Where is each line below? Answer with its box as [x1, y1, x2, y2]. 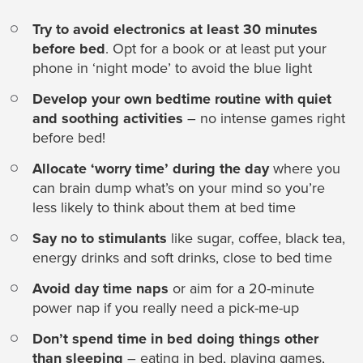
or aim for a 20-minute [169, 280, 314, 298]
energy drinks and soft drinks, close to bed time [32, 249, 336, 267]
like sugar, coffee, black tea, [167, 229, 345, 248]
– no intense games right [183, 109, 345, 128]
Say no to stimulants [32, 229, 167, 248]
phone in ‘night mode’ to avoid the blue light [32, 59, 316, 78]
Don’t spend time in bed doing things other [32, 330, 318, 348]
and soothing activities [32, 109, 183, 128]
